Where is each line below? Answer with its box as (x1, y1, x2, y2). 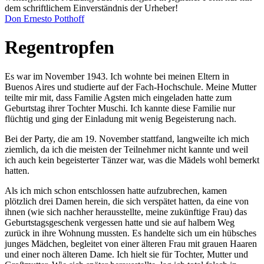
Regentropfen (5, 37, 114, 58)
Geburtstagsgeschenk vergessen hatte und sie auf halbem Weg (5, 217, 235, 227)
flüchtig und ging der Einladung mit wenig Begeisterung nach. (5, 113, 236, 124)
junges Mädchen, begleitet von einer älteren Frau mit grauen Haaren (5, 238, 257, 249)
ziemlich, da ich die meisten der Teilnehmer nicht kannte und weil (5, 144, 248, 154)
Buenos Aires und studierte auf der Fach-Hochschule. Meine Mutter (5, 81, 256, 92)
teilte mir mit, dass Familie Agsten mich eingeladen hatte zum (5, 92, 232, 103)
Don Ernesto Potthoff (5, 14, 84, 24)
